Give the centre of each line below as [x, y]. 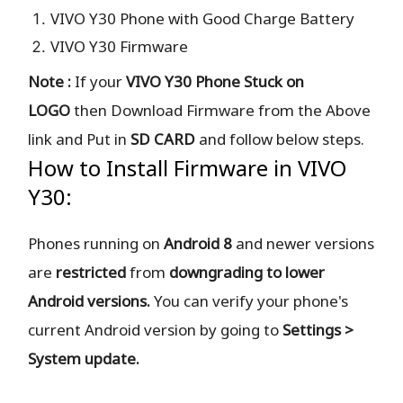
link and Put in [80, 139]
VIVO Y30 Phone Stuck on [215, 82]
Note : [50, 82]
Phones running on [96, 244]
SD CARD [163, 139]
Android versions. [90, 301]
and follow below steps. [280, 139]
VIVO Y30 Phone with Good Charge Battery [203, 19]
